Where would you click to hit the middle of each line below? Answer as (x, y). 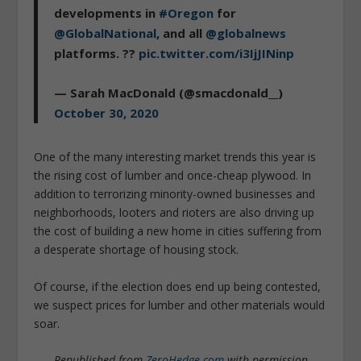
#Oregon (187, 13)
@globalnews (246, 33)
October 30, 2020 (107, 113)
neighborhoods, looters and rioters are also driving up (174, 213)
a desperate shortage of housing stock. (137, 250)
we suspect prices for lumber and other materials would (180, 305)
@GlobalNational (106, 33)
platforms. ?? (97, 54)
